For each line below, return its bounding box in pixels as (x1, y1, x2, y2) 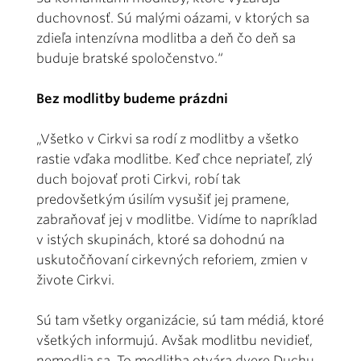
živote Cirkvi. (36, 272, 114, 288)
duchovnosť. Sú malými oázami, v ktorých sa (36, 10, 309, 26)
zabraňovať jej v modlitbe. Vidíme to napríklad (36, 211, 317, 227)
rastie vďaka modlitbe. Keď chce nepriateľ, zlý (36, 151, 313, 167)
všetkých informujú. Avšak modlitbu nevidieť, (36, 332, 313, 348)
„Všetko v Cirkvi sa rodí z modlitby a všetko (36, 131, 299, 147)
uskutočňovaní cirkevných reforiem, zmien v (36, 251, 308, 268)
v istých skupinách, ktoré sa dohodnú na (36, 231, 284, 247)
